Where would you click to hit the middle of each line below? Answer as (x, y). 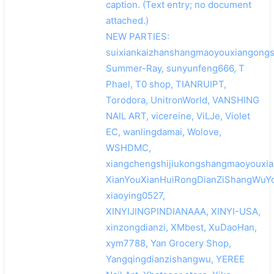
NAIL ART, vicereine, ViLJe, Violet (178, 116)
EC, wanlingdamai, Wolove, (163, 131)
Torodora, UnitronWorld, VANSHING (182, 100)
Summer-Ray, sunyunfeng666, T (175, 68)
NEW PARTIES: (137, 36)
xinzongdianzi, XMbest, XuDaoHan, (181, 227)
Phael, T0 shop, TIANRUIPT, (166, 84)
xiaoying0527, (135, 195)
